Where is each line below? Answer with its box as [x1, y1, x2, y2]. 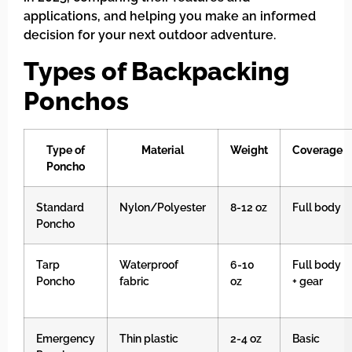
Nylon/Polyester [119, 200, 206, 214]
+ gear [292, 273, 323, 288]
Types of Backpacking [24, 56, 289, 86]
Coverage [292, 142, 343, 156]
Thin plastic [119, 331, 178, 345]
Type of [46, 142, 85, 156]
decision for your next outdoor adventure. [24, 27, 276, 43]
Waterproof [119, 257, 178, 271]
